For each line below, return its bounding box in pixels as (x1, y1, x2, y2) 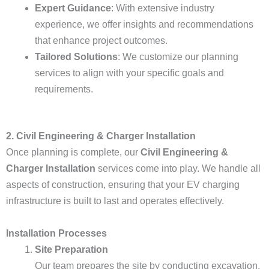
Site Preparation (35, 244, 108, 255)
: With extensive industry (111, 3, 214, 13)
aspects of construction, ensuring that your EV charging (6, 180, 240, 190)
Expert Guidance (35, 3, 111, 13)
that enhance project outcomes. (35, 35, 168, 46)
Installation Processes (6, 228, 107, 238)
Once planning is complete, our (6, 147, 141, 157)
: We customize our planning (118, 52, 238, 62)
